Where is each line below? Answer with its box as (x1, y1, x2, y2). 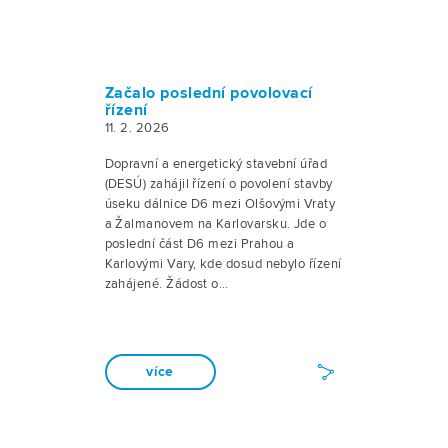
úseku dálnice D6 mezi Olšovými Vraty (104, 196, 336, 212)
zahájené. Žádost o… (104, 276, 229, 292)
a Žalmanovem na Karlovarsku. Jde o (104, 216, 327, 232)
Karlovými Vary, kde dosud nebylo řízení (104, 256, 342, 272)
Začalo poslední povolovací (104, 83, 314, 104)
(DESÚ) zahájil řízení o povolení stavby (104, 176, 333, 192)
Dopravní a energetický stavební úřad (104, 156, 328, 172)
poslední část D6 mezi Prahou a (104, 236, 295, 252)
